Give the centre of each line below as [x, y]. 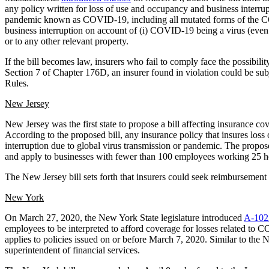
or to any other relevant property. [67, 41]
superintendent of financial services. [72, 250]
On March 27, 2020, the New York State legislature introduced [124, 217]
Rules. [17, 83]
